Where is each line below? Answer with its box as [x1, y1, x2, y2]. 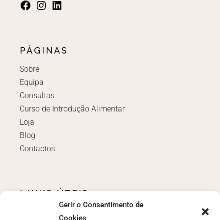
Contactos [20, 144, 55, 154]
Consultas [20, 91, 55, 101]
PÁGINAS [20, 45, 68, 56]
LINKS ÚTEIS [20, 188, 89, 199]
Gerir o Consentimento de [59, 200, 143, 209]
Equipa [20, 78, 44, 87]
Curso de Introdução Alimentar [20, 104, 125, 114]
